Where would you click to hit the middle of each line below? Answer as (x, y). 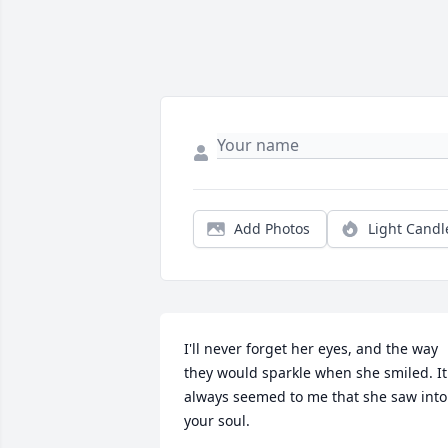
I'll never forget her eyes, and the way (311, 349)
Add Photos (272, 229)
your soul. (217, 421)
